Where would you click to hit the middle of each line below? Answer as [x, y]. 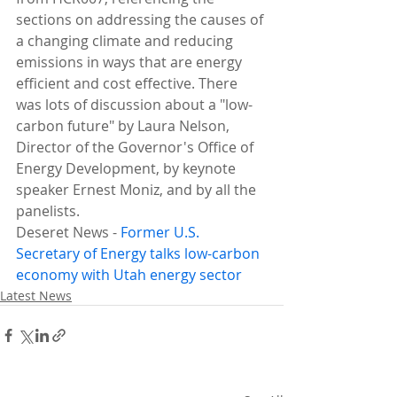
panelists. [48, 211]
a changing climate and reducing [126, 41]
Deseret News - [68, 232]
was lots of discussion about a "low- [134, 105]
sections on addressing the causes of [141, 19]
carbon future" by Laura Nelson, [125, 126]
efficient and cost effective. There [128, 83]
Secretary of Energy [83, 253]
